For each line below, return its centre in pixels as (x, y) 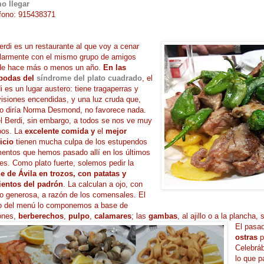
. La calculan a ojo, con (103, 184)
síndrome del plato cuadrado (89, 78)
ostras (247, 237)
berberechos (41, 216)
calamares (113, 216)
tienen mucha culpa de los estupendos (80, 141)
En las (114, 67)
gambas (163, 216)
